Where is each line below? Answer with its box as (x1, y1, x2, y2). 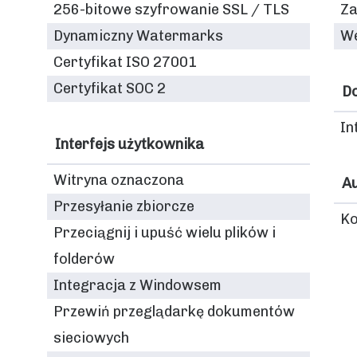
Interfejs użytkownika (55, 135, 204, 153)
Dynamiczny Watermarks (53, 27, 223, 45)
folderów (53, 250, 115, 268)
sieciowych (53, 329, 129, 347)
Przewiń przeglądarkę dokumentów (53, 303, 295, 320)
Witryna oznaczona (53, 171, 184, 189)
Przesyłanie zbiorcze (53, 198, 194, 215)
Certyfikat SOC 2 (53, 80, 166, 97)
